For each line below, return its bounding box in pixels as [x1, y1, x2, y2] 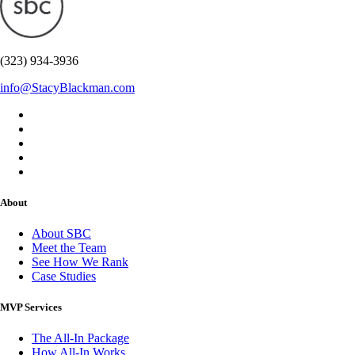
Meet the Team [32, 241, 106, 255]
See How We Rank [32, 255, 128, 269]
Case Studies [32, 269, 96, 284]
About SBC [32, 227, 91, 241]
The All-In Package [32, 331, 129, 345]
